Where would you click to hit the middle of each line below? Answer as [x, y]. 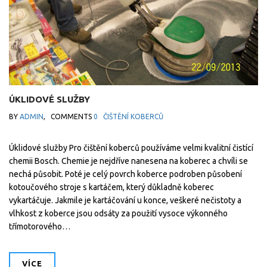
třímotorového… [40, 226]
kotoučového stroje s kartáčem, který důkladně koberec [111, 187]
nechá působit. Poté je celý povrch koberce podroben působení [125, 174]
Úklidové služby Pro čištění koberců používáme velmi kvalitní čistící [131, 148]
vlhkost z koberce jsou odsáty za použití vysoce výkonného [118, 213]
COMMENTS [72, 117]
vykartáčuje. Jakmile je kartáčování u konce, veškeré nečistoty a [125, 200]
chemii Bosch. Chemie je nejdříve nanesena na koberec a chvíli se [128, 161]
